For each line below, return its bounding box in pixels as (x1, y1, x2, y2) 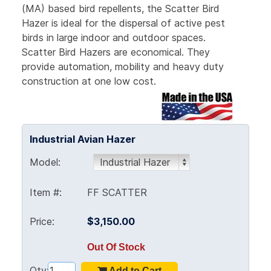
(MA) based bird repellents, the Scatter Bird (22, 2, 220, 15)
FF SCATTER (87, 186, 147, 199)
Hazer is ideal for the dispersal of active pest (22, 17, 225, 30)
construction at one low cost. (22, 75, 159, 88)
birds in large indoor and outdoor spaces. (22, 31, 206, 44)
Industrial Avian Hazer (30, 133, 135, 146)
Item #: (30, 186, 62, 199)
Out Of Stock (87, 242, 145, 253)
